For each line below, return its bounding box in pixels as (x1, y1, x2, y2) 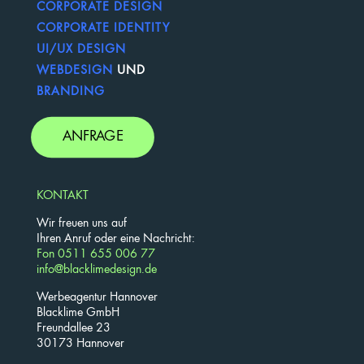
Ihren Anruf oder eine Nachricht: (37, 232, 195, 245)
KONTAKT (37, 189, 89, 202)
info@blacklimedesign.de (37, 263, 157, 276)
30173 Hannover (37, 337, 124, 350)
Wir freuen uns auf (37, 217, 127, 230)
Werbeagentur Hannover (37, 291, 158, 304)
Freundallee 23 (37, 322, 110, 335)
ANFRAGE (62, 129, 123, 145)
